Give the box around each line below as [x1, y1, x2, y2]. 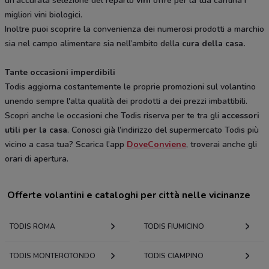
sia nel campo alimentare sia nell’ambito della [5, 38, 182, 50]
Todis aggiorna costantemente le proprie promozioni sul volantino [5, 81, 256, 93]
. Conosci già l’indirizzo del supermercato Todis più [67, 124, 259, 136]
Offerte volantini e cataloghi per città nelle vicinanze [7, 189, 250, 202]
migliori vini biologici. [5, 9, 82, 21]
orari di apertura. [5, 153, 68, 165]
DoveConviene [127, 139, 186, 151]
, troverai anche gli [186, 139, 257, 151]
